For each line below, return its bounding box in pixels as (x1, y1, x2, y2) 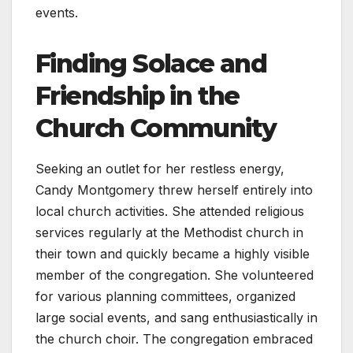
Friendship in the (35, 80, 240, 112)
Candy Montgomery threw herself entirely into (35, 182, 313, 199)
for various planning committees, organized (35, 288, 295, 305)
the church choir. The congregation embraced (35, 331, 313, 347)
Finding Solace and (35, 48, 267, 80)
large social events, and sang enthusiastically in (35, 310, 318, 326)
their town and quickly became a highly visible (35, 246, 310, 262)
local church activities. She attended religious (35, 203, 304, 220)
